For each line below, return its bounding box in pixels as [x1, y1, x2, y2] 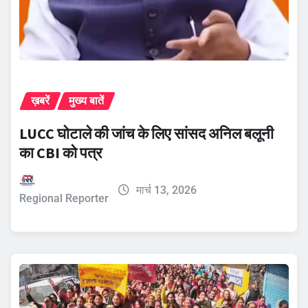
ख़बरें [31, 93, 49, 107]
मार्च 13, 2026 [135, 183, 197, 197]
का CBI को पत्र [19, 142, 102, 162]
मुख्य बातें [69, 93, 104, 107]
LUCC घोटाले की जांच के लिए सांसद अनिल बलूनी [19, 123, 274, 143]
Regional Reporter [19, 191, 109, 205]
